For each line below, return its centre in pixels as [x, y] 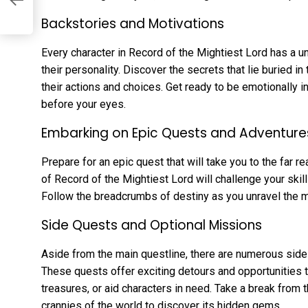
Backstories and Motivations [133, 24]
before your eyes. [84, 104]
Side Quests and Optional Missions [152, 225]
